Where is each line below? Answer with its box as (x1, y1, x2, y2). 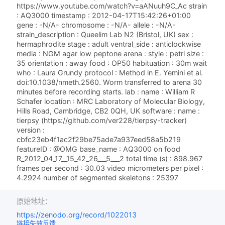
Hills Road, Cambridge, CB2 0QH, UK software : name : (17, 106, 200, 116)
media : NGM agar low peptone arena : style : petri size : (17, 49, 204, 58)
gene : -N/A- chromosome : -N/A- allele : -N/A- (17, 21, 176, 30)
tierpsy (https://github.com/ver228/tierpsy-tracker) (17, 116, 187, 125)
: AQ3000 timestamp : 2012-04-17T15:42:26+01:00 (17, 11, 191, 20)
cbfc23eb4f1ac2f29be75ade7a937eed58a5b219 (17, 135, 181, 144)
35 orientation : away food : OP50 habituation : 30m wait (17, 59, 207, 68)
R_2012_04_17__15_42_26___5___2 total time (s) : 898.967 (17, 154, 203, 163)
